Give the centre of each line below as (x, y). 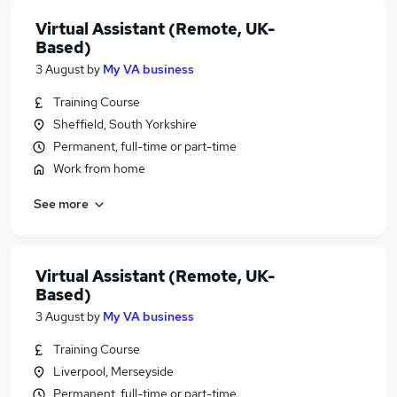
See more (61, 203)
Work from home (99, 168)
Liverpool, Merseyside (113, 371)
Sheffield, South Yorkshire (125, 124)
